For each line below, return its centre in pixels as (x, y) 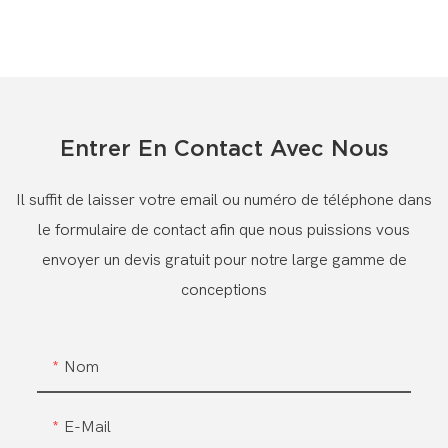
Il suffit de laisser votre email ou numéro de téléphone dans (224, 200)
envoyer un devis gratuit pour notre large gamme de (224, 260)
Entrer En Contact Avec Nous (224, 148)
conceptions (224, 290)
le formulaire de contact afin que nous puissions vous (224, 230)
